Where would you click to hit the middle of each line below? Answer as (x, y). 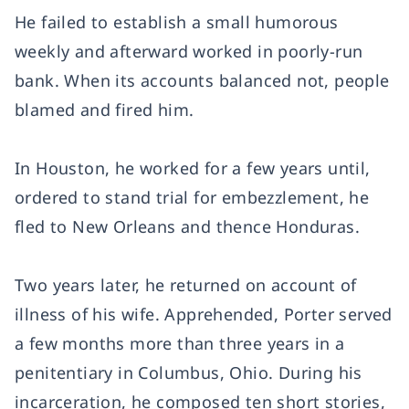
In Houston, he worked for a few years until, (193, 168)
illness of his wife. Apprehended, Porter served (204, 314)
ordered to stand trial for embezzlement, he (192, 197)
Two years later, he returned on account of (186, 285)
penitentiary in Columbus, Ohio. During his (189, 372)
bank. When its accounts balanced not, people (202, 80)
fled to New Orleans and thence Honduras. (187, 226)
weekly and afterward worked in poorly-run (189, 51)
